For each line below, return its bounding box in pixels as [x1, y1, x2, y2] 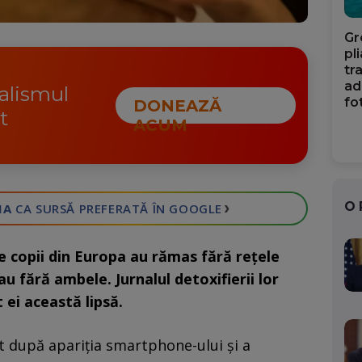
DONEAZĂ [133, 96, 221, 116]
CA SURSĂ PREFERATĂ [11, 200, 149, 217]
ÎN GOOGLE [149, 200, 223, 217]
